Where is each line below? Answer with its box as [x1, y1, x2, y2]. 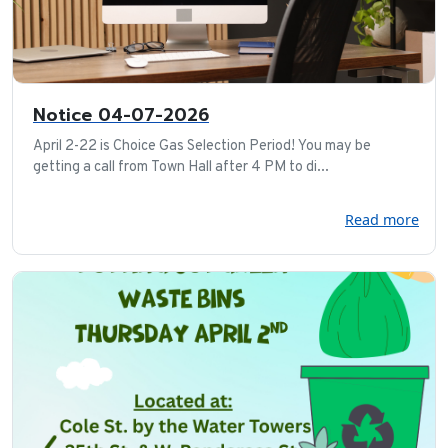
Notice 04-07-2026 [33, 101, 209, 128]
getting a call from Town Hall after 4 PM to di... [33, 157, 329, 177]
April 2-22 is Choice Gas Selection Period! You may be [33, 136, 371, 156]
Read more [345, 209, 419, 229]
